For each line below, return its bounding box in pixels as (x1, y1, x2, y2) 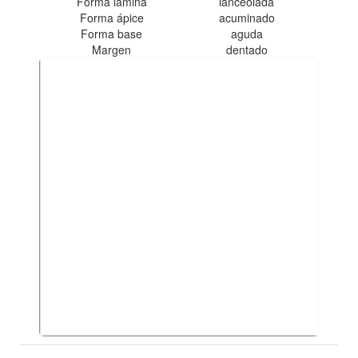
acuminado (218, 9, 275, 26)
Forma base (81, 25, 142, 42)
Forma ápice (79, 9, 144, 26)
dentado (225, 41, 268, 58)
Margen (92, 41, 131, 58)
